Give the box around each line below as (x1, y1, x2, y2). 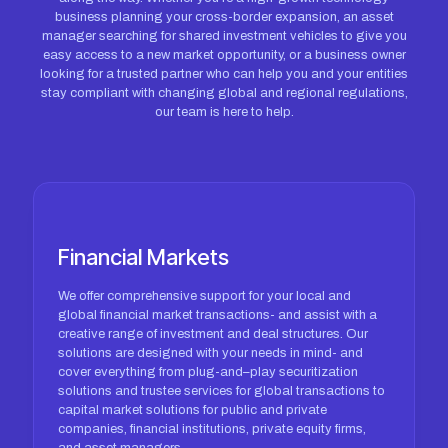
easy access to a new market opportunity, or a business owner (42, 48, 406, 62)
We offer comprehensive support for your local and (58, 289, 351, 303)
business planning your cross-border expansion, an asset (54, 10, 394, 24)
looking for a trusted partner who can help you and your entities (40, 67, 408, 81)
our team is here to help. (154, 105, 294, 119)
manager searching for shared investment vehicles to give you (41, 29, 407, 43)
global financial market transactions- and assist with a (58, 308, 377, 322)
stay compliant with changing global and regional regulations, (40, 86, 408, 100)
